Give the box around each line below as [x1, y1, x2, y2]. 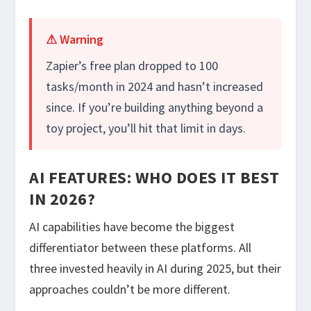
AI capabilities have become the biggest [29, 219, 235, 235]
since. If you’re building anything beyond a [46, 99, 264, 116]
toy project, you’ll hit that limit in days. [46, 120, 246, 137]
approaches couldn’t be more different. [29, 281, 231, 298]
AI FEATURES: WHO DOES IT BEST [29, 167, 280, 189]
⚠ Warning [46, 31, 104, 48]
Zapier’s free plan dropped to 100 [46, 58, 219, 74]
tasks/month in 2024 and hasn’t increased [46, 78, 264, 95]
